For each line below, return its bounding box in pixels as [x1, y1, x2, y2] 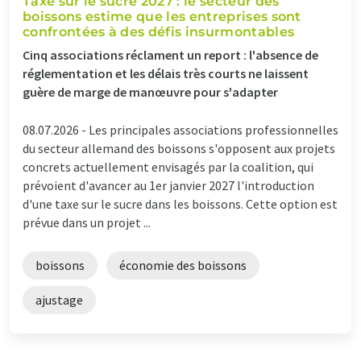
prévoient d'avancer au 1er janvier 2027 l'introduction [23, 176, 314, 193]
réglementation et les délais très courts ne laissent [23, 64, 309, 81]
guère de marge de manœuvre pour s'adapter [23, 83, 278, 100]
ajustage [35, 291, 83, 308]
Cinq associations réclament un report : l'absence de [23, 46, 318, 63]
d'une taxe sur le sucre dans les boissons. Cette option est [23, 195, 338, 212]
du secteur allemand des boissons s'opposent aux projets [23, 139, 335, 156]
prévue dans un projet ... [23, 214, 151, 230]
